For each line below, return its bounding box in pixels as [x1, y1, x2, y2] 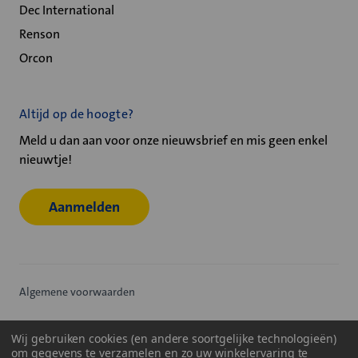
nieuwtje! [19, 151, 72, 168]
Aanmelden [49, 197, 120, 217]
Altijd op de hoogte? [19, 105, 133, 122]
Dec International [19, 2, 114, 18]
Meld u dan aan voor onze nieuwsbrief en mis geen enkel [19, 132, 328, 149]
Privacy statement [19, 320, 106, 335]
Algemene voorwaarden [19, 284, 135, 299]
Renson [19, 26, 60, 42]
